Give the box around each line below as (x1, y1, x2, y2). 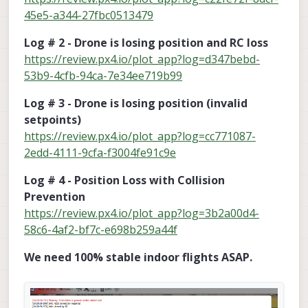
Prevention (24, 189, 85, 205)
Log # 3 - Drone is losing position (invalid (24, 96, 247, 111)
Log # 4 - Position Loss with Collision (24, 173, 225, 188)
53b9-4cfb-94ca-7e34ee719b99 (24, 68, 182, 84)
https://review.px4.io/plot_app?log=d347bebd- (24, 52, 260, 67)
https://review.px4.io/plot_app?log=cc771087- (24, 129, 256, 144)
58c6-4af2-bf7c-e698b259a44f (24, 222, 177, 238)
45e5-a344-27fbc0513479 (24, 8, 153, 23)
